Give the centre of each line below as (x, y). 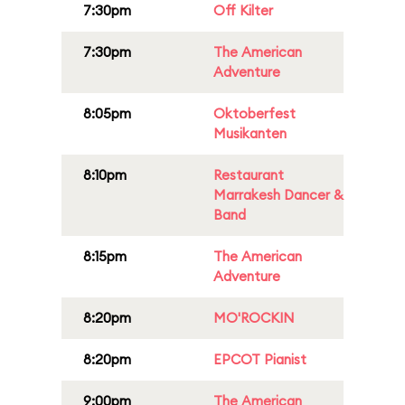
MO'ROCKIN (254, 318)
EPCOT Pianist (260, 359)
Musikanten (250, 133)
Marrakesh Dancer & (278, 195)
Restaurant (249, 175)
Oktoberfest (254, 113)
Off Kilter (243, 10)
